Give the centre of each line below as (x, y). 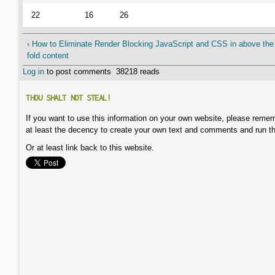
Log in (33, 72)
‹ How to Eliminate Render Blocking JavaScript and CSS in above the (150, 44)
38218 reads (138, 72)
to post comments (78, 72)
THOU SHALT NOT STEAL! (68, 98)
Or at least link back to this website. (90, 148)
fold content (48, 55)
